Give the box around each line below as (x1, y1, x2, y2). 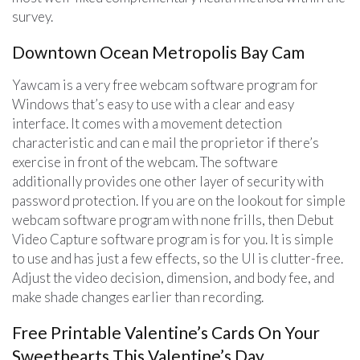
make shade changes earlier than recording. (12, 288, 264, 305)
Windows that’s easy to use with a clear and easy (12, 95, 294, 112)
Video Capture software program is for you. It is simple (12, 230, 333, 247)
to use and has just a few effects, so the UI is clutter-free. (12, 249, 343, 267)
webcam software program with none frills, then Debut (12, 211, 333, 228)
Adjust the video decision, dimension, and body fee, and (12, 268, 334, 286)
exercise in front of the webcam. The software (12, 153, 278, 170)
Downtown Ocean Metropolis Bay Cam (12, 41, 305, 62)
